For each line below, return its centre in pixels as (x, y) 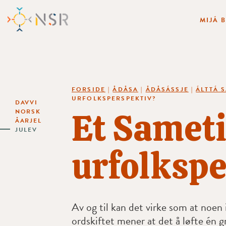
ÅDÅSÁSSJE (167, 90)
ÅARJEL (29, 121)
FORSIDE (89, 90)
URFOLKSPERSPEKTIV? (114, 99)
